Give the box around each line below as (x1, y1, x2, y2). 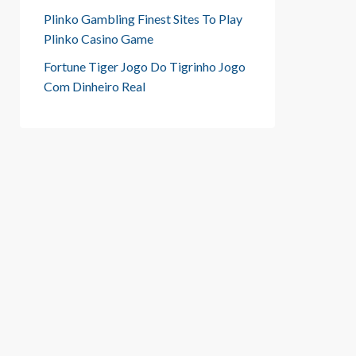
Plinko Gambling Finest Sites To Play (44, 11, 242, 26)
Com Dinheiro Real (44, 79, 145, 94)
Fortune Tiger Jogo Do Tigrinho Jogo (44, 59, 246, 74)
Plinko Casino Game (44, 31, 153, 46)
